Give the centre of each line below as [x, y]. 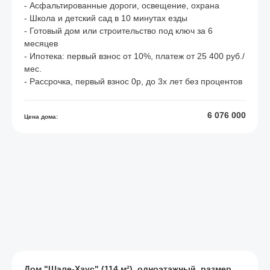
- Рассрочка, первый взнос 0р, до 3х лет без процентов [133, 81]
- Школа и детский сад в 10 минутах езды [106, 18]
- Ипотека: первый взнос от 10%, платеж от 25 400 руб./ [134, 56]
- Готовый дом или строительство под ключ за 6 [118, 31]
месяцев [41, 43]
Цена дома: [41, 117]
